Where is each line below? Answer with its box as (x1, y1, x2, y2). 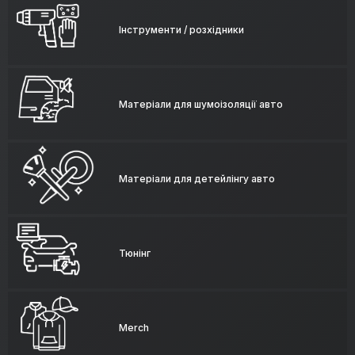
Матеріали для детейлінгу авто (119, 172, 275, 185)
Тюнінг (119, 246, 151, 259)
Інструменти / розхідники (119, 23, 244, 36)
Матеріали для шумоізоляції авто (119, 97, 283, 110)
